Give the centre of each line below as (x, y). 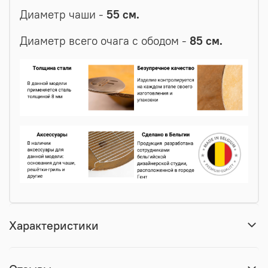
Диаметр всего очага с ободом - (105, 41)
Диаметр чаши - (63, 14)
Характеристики (54, 225)
